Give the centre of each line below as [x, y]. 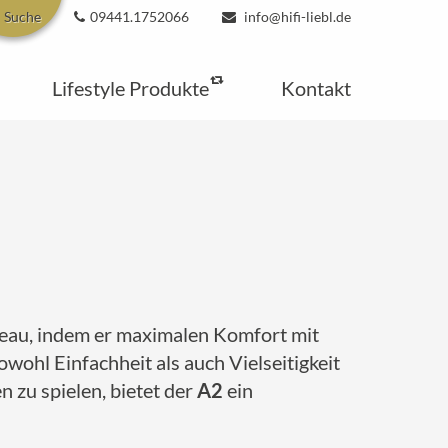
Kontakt [316, 88]
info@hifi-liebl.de [296, 16]
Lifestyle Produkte [130, 88]
